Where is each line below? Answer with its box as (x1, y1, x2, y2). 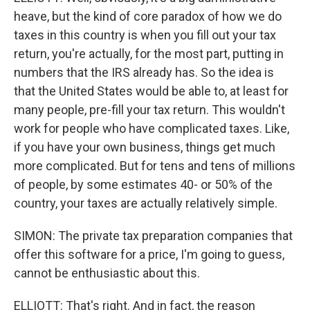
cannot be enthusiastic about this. (14, 266, 200, 280)
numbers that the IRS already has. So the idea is (14, 65, 274, 80)
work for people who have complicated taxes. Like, (14, 121, 289, 136)
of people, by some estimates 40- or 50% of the (14, 177, 273, 192)
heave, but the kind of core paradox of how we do (14, 9, 282, 24)
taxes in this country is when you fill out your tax (14, 28, 276, 42)
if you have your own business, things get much (14, 140, 275, 154)
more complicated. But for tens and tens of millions (14, 158, 295, 173)
